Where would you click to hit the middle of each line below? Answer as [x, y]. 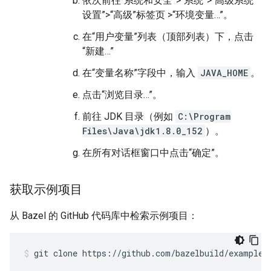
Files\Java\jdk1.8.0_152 [142, 131]
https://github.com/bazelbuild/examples [175, 253]
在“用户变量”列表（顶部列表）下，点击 [168, 37]
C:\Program [204, 116]
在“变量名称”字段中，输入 [140, 73]
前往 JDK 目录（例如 [129, 116]
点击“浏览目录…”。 [122, 95]
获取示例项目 [46, 189]
